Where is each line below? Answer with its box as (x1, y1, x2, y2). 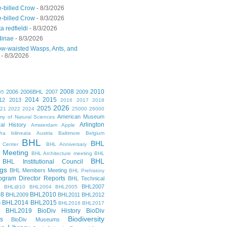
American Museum (57, 113, 105, 120)
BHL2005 (55, 184, 78, 190)
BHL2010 (30, 191, 56, 199)
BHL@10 (4, 184, 25, 190)
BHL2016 (58, 200, 81, 206)
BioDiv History (37, 207, 81, 215)
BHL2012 (82, 192, 104, 198)
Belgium (86, 130, 104, 136)
